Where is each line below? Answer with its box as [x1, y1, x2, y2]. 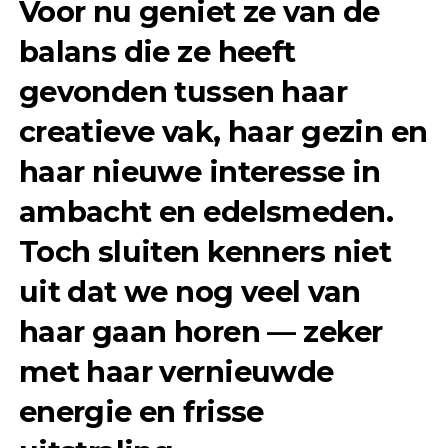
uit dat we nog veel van [18, 274, 361, 310]
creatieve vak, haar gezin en [18, 114, 428, 150]
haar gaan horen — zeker [18, 314, 383, 350]
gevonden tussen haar [18, 74, 348, 110]
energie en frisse [18, 394, 264, 430]
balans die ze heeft [18, 34, 296, 70]
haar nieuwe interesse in [18, 154, 381, 190]
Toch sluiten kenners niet [18, 234, 392, 270]
